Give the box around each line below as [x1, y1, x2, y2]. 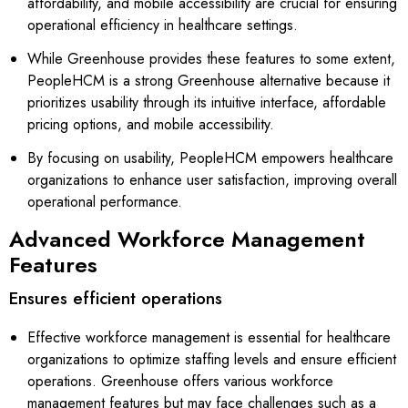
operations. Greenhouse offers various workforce [27, 370, 333, 392]
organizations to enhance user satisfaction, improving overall [27, 168, 397, 190]
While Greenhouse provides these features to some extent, [27, 47, 395, 69]
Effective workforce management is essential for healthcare [27, 326, 391, 348]
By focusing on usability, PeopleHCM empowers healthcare [27, 147, 393, 168]
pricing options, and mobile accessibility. [27, 113, 282, 135]
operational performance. [27, 190, 182, 212]
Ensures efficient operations [9, 285, 228, 311]
